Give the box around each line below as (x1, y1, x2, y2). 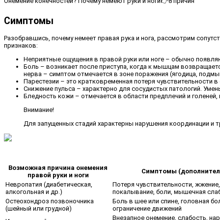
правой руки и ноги (27, 171, 89, 179)
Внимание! (24, 106, 54, 113)
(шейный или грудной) (5, 204, 72, 212)
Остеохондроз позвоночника (5, 197, 94, 205)
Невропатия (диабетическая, (5, 180, 92, 188)
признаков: (4, 41, 38, 49)
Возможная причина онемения (8, 164, 108, 171)
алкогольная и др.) (5, 188, 62, 195)
